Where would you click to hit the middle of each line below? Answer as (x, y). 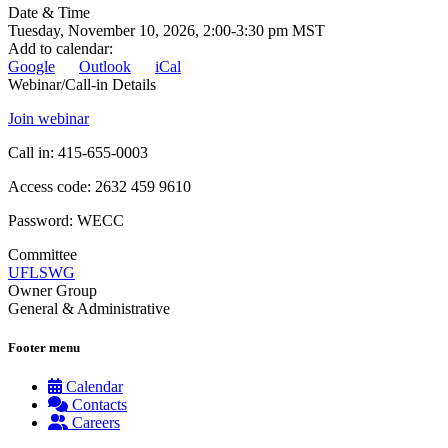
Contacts (99, 405)
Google (31, 67)
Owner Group (52, 291)
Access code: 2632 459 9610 (99, 187)
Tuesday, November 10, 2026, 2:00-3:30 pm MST (166, 31)
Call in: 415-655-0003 (78, 153)
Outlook (105, 67)
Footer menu (44, 348)
